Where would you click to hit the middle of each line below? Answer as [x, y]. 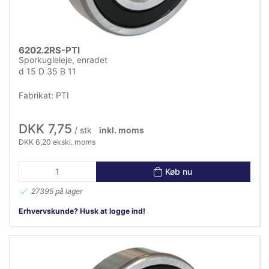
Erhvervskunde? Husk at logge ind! [82, 211]
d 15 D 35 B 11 [47, 71]
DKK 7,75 [45, 129]
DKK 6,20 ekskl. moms [57, 142]
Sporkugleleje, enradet [63, 59]
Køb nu [179, 171]
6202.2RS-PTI [49, 50]
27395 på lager [57, 192]
